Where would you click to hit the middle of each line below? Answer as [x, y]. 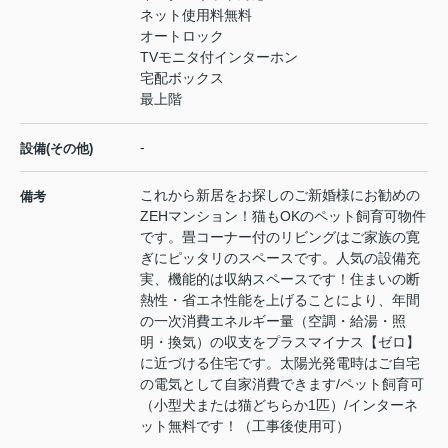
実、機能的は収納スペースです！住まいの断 [280, 279]
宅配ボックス [182, 78]
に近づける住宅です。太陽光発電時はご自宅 [280, 363]
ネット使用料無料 [196, 15]
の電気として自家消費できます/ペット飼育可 [282, 384]
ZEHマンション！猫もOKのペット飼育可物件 [283, 216]
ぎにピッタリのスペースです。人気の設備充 [280, 258]
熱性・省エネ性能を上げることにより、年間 [280, 300]
